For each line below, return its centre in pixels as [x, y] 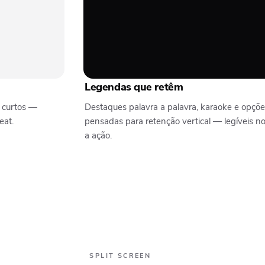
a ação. [98, 136]
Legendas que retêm [134, 87]
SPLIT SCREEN [120, 256]
